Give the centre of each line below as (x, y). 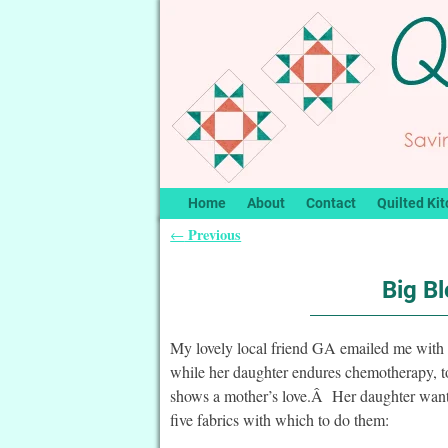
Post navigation (240, 254)
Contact (330, 203)
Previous (213, 234)
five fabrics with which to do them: (280, 419)
